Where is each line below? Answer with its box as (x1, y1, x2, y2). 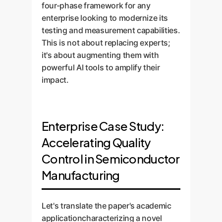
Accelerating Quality (42, 135, 151, 150)
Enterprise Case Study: (42, 118, 165, 133)
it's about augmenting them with (42, 50, 159, 60)
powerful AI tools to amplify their (42, 62, 160, 72)
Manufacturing (42, 167, 120, 182)
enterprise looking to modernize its (42, 13, 168, 23)
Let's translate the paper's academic (42, 201, 171, 211)
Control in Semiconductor (42, 151, 180, 166)
